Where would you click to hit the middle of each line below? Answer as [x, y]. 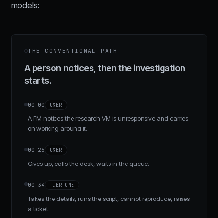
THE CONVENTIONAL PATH [73, 50]
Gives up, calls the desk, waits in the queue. [88, 164]
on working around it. [57, 129]
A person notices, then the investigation [105, 68]
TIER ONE [62, 185]
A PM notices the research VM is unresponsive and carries [108, 118]
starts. [38, 80]
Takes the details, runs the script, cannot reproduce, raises [109, 198]
